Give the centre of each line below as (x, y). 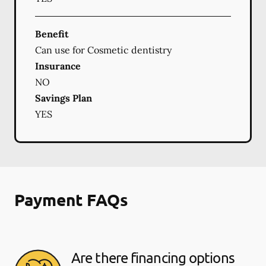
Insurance (58, 66)
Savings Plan (64, 98)
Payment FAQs (71, 199)
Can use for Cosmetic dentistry (103, 50)
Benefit (52, 34)
